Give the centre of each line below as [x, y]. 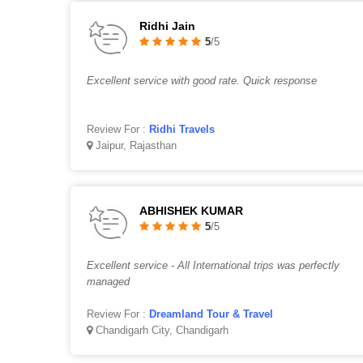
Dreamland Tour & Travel [211, 314]
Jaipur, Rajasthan [135, 145]
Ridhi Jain [167, 26]
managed [108, 282]
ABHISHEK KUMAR [191, 211]
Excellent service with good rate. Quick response [202, 81]
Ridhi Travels [182, 129]
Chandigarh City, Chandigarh [160, 330]
